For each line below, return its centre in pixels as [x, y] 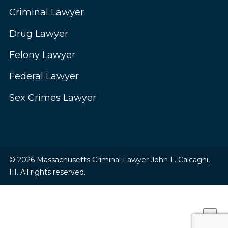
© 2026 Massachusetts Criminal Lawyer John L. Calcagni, [109, 160]
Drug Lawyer [38, 34]
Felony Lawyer [42, 55]
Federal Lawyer [44, 77]
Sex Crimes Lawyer [52, 98]
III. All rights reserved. [47, 172]
